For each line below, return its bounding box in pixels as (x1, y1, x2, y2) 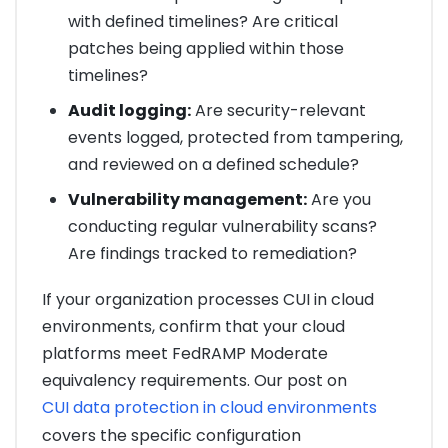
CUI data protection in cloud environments (42, 395, 377, 419)
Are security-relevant (190, 98, 366, 122)
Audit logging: (67, 98, 191, 122)
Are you (306, 187, 371, 211)
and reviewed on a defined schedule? (67, 152, 359, 176)
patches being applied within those (67, 36, 344, 60)
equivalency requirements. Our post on (42, 368, 347, 392)
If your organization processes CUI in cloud (42, 287, 374, 311)
